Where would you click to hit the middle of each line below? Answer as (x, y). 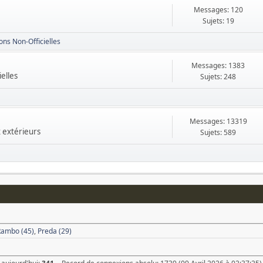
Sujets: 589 (218, 132)
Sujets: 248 (218, 77)
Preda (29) (55, 231)
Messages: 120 (218, 10)
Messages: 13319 (218, 121)
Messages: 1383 (218, 65)
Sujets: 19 (218, 21)
